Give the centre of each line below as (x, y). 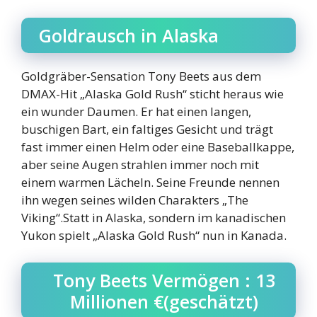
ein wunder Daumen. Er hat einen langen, (136, 112)
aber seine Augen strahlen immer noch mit (140, 165)
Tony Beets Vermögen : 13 (164, 280)
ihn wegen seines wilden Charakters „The (135, 200)
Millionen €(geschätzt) (164, 301)
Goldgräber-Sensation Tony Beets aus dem (141, 76)
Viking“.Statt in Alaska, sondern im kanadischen (154, 218)
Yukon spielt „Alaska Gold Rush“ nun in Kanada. (154, 236)
